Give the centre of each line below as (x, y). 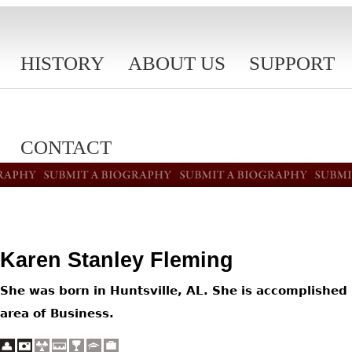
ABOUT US (177, 63)
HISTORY (62, 63)
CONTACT (66, 147)
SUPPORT (292, 63)
